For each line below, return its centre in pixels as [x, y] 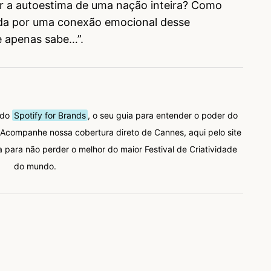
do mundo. [35, 166]
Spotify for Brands [50, 115]
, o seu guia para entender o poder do [162, 115]
